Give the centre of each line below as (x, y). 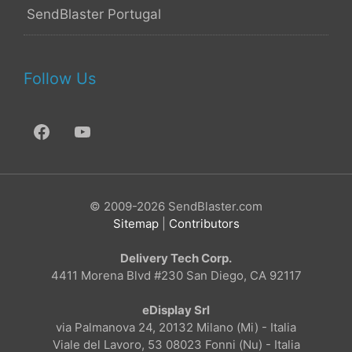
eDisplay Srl (176, 310)
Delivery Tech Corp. (176, 258)
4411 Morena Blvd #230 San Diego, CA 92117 (176, 275)
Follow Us (60, 78)
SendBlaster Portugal (94, 14)
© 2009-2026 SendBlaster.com (176, 206)
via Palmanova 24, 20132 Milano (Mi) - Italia (176, 327)
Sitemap (136, 223)
